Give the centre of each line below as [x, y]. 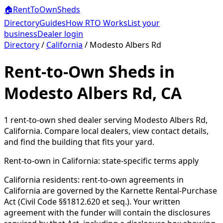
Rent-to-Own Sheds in [89, 72]
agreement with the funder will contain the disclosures [107, 212]
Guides [53, 23]
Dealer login [60, 34]
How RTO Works [97, 23]
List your [144, 23]
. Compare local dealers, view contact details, [124, 131]
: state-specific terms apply [148, 161]
